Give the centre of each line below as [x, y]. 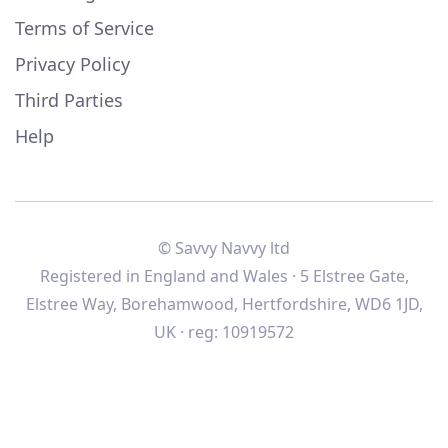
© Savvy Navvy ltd [224, 248]
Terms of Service [84, 28]
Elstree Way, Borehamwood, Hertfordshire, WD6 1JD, [224, 304]
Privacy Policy [72, 64]
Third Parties [69, 100]
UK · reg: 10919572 [224, 332]
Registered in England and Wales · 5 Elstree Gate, [224, 276]
